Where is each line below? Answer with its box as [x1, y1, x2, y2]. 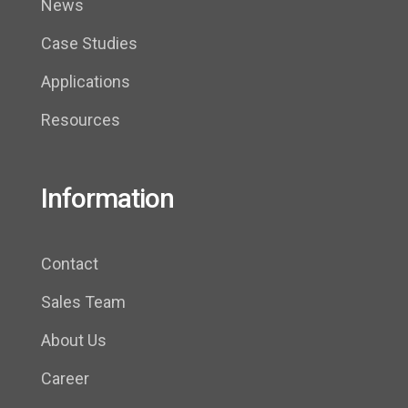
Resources [41, 110, 120, 130]
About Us [41, 331, 107, 351]
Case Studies [41, 34, 138, 54]
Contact [41, 254, 98, 274]
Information [41, 182, 174, 215]
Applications [41, 72, 130, 92]
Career [41, 369, 89, 389]
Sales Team [41, 292, 126, 312]
